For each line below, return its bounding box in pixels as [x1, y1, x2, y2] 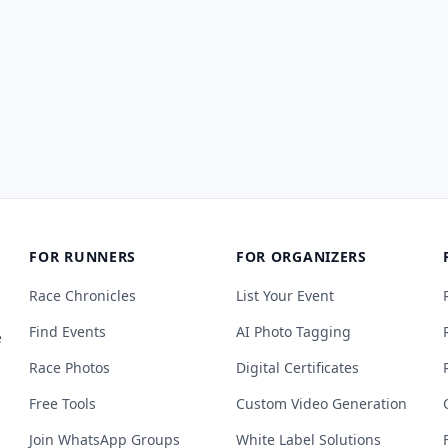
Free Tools [29, 394, 97, 413]
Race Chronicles [29, 286, 137, 305]
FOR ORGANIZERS [235, 247, 367, 266]
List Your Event [235, 286, 334, 305]
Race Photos [29, 358, 111, 377]
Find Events [29, 322, 107, 341]
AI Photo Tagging [235, 322, 351, 341]
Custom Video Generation [235, 394, 407, 413]
